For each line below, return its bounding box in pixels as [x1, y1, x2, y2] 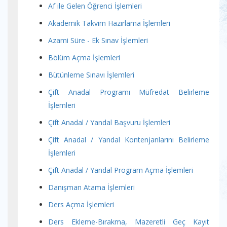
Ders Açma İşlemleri [48, 200, 114, 209]
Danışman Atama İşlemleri [48, 182, 135, 192]
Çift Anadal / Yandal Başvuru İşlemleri [48, 118, 170, 127]
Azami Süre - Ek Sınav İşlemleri [48, 35, 148, 45]
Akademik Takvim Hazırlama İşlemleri [48, 18, 170, 28]
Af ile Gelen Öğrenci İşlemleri [48, 1, 142, 11]
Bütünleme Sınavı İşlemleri [48, 70, 134, 80]
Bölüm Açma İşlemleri [48, 53, 120, 62]
